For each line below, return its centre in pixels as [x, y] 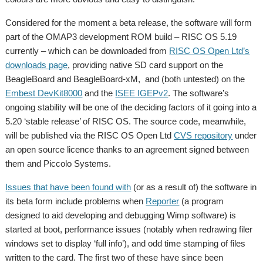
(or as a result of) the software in [194, 187]
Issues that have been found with [68, 187]
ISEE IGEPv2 [142, 93]
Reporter [163, 201]
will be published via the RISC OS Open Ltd [90, 135]
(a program [202, 201]
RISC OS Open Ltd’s [210, 51]
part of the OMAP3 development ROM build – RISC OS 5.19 [121, 37]
